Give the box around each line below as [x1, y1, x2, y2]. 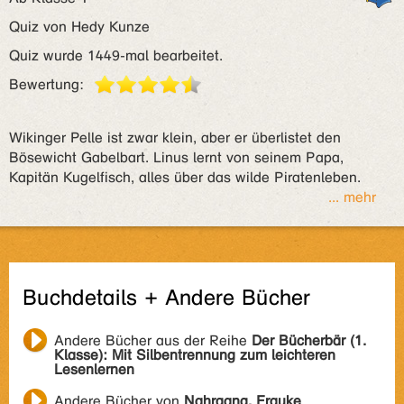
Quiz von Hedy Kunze [9, 18, 150, 35]
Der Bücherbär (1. [252, 332, 366, 349]
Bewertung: [9, 76, 84, 93]
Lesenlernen [54, 361, 134, 378]
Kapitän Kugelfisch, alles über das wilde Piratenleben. [9, 169, 361, 186]
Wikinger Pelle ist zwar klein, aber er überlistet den [9, 129, 341, 146]
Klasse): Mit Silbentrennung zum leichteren [54, 346, 335, 363]
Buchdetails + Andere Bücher [23, 285, 310, 311]
